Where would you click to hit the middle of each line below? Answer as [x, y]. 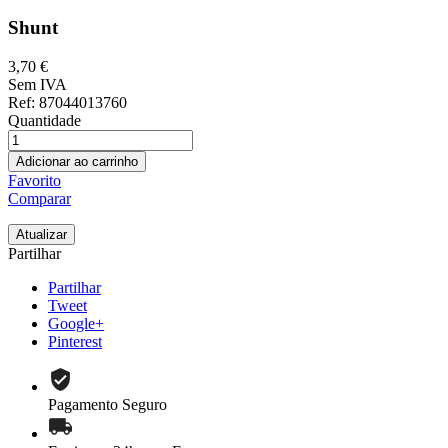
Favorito [34, 180]
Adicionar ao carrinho [77, 161]
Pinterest [75, 341]
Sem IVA [37, 84]
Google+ [76, 323]
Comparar [39, 198]
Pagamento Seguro [107, 404]
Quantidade [44, 120]
